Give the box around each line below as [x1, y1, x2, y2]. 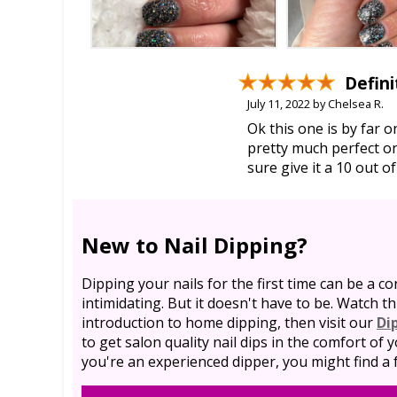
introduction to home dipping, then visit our [82, 312, 377, 332]
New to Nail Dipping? [82, 230, 307, 260]
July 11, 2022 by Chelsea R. [247, 95, 384, 112]
